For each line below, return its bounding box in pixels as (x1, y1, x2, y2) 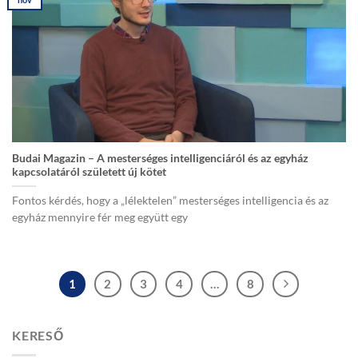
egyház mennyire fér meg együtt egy (12, 211, 188, 225)
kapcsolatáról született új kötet (12, 165, 166, 179)
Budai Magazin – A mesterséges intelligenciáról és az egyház (12, 152, 308, 165)
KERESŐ (12, 328, 64, 344)
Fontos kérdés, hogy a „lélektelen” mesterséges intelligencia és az (12, 194, 328, 208)
